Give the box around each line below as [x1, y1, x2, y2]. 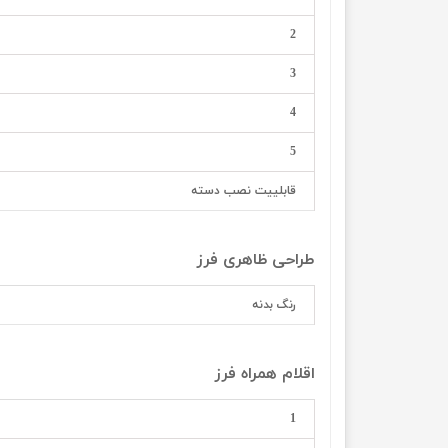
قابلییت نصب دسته [191, 183, 296, 199]
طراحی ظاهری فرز [197, 249, 315, 271]
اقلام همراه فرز [215, 363, 315, 385]
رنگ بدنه [252, 297, 296, 313]
